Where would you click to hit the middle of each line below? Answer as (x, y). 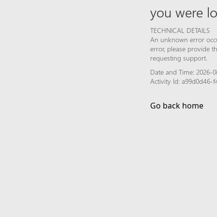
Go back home (177, 105)
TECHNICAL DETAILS (180, 30)
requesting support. (179, 58)
